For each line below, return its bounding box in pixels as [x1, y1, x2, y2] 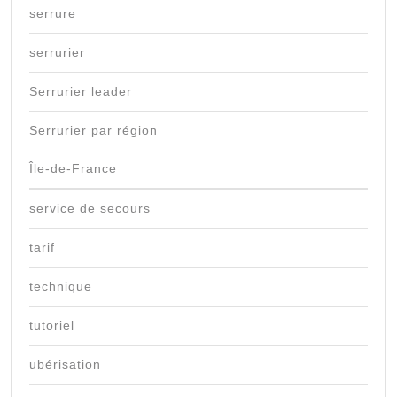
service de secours [29, 201, 151, 216]
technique [29, 279, 92, 294]
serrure [29, 6, 76, 21]
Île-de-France [29, 161, 117, 176]
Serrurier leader [29, 84, 132, 99]
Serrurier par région [29, 123, 158, 138]
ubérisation [29, 357, 101, 372]
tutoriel [29, 318, 74, 333]
